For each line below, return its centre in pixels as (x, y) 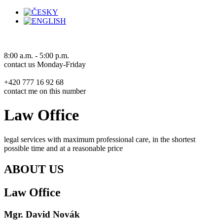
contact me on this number (45, 91)
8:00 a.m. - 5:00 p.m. (37, 55)
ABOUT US (34, 169)
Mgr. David (28, 214)
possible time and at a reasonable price (63, 148)
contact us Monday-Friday (45, 64)
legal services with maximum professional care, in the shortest (100, 139)
